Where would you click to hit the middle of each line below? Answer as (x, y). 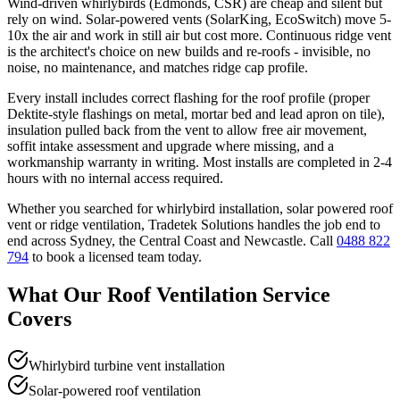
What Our (57, 294)
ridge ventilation (96, 225)
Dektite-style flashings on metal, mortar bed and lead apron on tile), (196, 114)
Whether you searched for (82, 208)
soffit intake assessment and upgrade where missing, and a (171, 146)
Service (294, 294)
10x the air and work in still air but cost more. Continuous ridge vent (199, 35)
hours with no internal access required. (115, 178)
